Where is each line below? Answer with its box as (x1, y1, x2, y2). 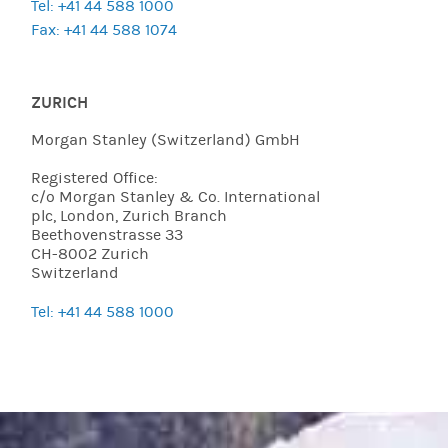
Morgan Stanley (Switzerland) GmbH (31, 130, 301, 149)
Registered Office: (31, 168, 159, 187)
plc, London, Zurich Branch (31, 206, 228, 225)
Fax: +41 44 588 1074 (31, 20, 178, 39)
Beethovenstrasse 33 (31, 225, 184, 244)
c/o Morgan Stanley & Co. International (31, 187, 321, 206)
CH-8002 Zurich (31, 244, 150, 263)
